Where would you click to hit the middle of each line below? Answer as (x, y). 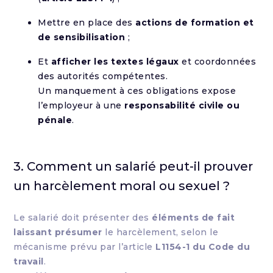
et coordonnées (218, 62)
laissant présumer (58, 232)
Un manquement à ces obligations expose (137, 91)
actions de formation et (195, 23)
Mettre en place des (87, 23)
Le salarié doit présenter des (83, 218)
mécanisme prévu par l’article (85, 247)
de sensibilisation (82, 37)
